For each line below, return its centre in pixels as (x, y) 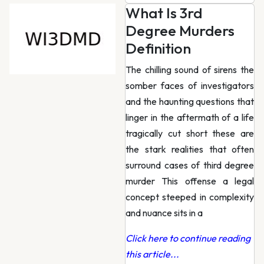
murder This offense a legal (190, 181)
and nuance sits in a (164, 213)
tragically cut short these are (190, 133)
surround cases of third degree (190, 165)
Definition (158, 48)
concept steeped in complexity (190, 197)
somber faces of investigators (190, 85)
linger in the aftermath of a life (190, 117)
